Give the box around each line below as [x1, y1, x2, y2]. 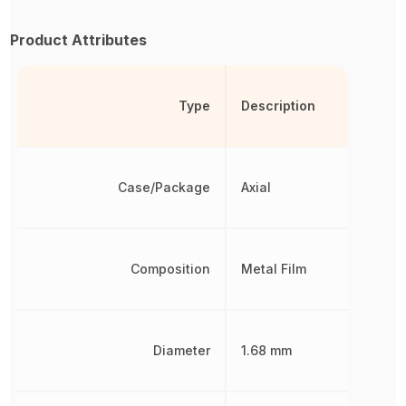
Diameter [153, 343, 211, 358]
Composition [130, 261, 211, 276]
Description [241, 98, 316, 113]
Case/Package [118, 179, 211, 195]
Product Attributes [10, 31, 148, 49]
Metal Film [241, 261, 307, 276]
